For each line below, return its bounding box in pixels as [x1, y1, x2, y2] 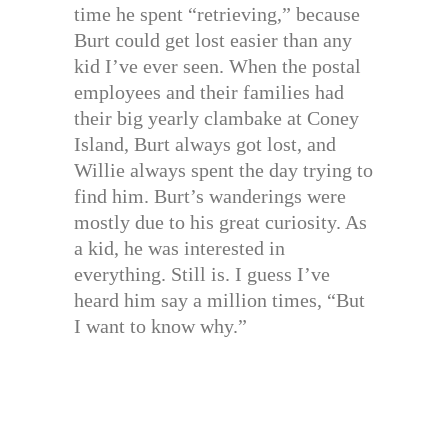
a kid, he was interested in [74, 237, 285, 260]
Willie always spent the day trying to [74, 159, 373, 182]
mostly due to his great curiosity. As [74, 211, 367, 234]
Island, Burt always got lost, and [74, 133, 336, 156]
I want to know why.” [74, 315, 247, 338]
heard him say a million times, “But [74, 289, 365, 312]
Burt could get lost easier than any [74, 29, 352, 52]
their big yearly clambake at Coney [74, 107, 359, 130]
